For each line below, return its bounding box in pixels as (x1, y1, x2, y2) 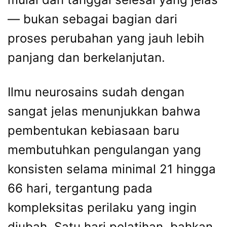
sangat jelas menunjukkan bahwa (8, 103, 201, 119)
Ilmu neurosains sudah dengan (8, 84, 184, 99)
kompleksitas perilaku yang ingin (8, 200, 197, 215)
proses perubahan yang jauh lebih (8, 30, 204, 46)
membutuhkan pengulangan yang (8, 142, 201, 157)
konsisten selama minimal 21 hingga (8, 161, 216, 176)
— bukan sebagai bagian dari (8, 11, 177, 26)
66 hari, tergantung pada (8, 180, 153, 196)
